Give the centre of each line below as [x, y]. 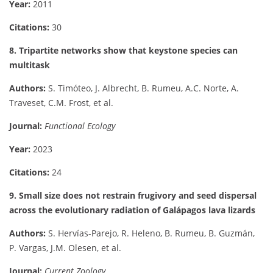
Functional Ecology [80, 126]
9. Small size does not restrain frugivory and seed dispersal [133, 196]
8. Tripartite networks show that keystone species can [123, 51]
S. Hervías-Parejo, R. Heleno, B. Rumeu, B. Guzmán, [150, 233]
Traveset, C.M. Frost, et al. [61, 103]
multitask [30, 65]
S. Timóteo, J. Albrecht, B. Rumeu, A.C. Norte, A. [142, 88]
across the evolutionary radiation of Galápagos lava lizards [132, 210]
